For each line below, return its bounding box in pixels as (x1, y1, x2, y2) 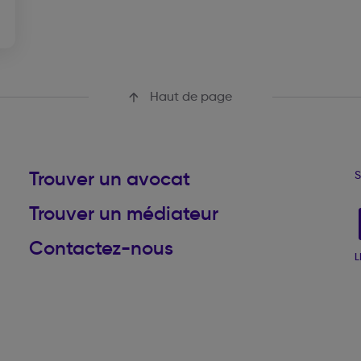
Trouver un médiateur (29, 201, 218, 226)
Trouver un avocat (29, 167, 190, 191)
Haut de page (147, 89, 232, 104)
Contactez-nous (29, 236, 173, 260)
